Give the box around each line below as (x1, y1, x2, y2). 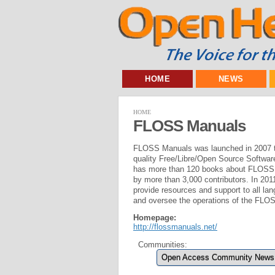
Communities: (138, 240, 187, 250)
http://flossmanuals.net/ (133, 222, 217, 232)
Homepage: (133, 213, 179, 223)
